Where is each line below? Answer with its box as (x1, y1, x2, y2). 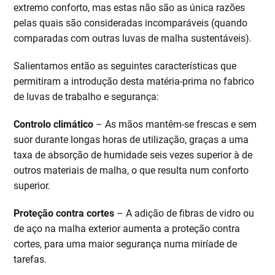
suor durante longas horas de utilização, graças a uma (14, 134, 249, 146)
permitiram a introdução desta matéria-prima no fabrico (14, 76, 255, 88)
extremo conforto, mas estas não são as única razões (14, 2, 246, 14)
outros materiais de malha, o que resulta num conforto (14, 165, 249, 177)
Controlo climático (14, 118, 94, 131)
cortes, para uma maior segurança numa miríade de (14, 238, 238, 250)
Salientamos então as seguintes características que (14, 60, 237, 72)
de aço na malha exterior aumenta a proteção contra (14, 223, 241, 235)
